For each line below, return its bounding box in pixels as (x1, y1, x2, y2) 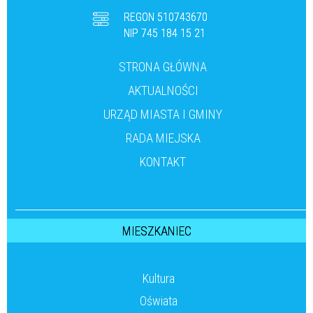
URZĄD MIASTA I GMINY (103, 107, 222, 122)
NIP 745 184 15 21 (123, 27, 205, 41)
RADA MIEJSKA (125, 131, 201, 146)
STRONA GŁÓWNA (119, 59, 207, 75)
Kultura (142, 271, 175, 286)
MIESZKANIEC (122, 224, 191, 239)
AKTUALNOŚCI (127, 83, 198, 99)
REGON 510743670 (123, 10, 208, 24)
